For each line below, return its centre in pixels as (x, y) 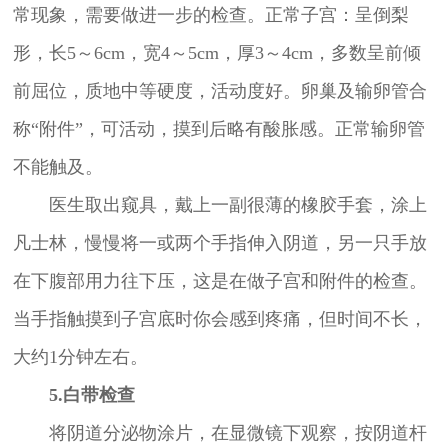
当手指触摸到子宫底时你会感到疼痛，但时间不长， (219, 318)
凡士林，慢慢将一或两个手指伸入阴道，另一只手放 (219, 242)
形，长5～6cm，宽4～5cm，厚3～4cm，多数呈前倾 (216, 52)
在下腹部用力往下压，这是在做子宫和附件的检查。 (219, 280)
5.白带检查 (91, 394)
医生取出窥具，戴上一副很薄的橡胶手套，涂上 (219, 204)
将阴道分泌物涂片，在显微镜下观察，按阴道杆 (219, 432)
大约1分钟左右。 (80, 356)
